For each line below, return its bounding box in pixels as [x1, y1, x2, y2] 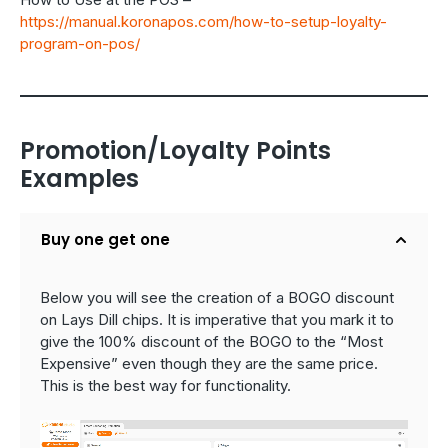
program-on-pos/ [20, 34, 140, 54]
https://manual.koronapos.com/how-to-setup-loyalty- [20, 12, 387, 32]
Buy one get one [41, 229, 170, 251]
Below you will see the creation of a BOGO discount [40, 288, 394, 308]
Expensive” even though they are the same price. [40, 354, 378, 374]
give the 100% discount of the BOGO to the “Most [40, 332, 383, 352]
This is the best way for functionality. [40, 376, 291, 396]
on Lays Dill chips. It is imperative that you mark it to [40, 310, 394, 330]
